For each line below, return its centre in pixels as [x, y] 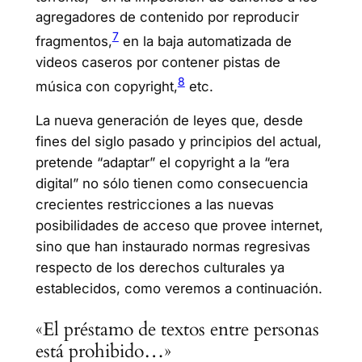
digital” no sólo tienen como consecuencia [171, 184]
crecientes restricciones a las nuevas [154, 205]
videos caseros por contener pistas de [158, 63]
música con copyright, [106, 86]
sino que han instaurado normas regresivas [173, 247]
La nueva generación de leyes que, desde [169, 121]
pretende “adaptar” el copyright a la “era [162, 163]
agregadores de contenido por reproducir [167, 17]
